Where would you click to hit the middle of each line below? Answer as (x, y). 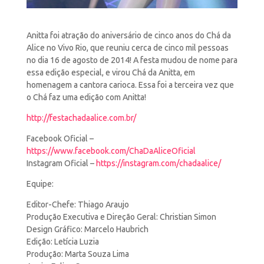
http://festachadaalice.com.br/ (81, 118)
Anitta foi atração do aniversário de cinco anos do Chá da (128, 35)
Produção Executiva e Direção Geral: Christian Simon (121, 217)
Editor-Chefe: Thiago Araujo (77, 204)
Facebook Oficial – (60, 138)
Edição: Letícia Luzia (62, 242)
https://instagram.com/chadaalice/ (158, 163)
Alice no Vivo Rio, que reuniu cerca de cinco (106, 48)
